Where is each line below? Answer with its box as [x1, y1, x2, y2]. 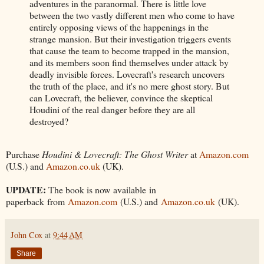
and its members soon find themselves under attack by [29, 56, 229, 69]
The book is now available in [46, 183, 156, 196]
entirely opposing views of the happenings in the [29, 21, 209, 34]
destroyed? [29, 115, 68, 128]
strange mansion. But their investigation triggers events [29, 32, 231, 45]
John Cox [11, 229, 42, 241]
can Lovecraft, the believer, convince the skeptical [29, 91, 213, 104]
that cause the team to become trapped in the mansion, [29, 44, 229, 57]
